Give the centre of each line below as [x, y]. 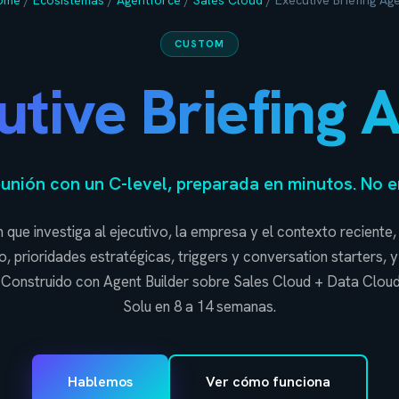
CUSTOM [199, 44]
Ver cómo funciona [268, 381]
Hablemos [100, 381]
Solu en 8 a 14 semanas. [199, 306]
